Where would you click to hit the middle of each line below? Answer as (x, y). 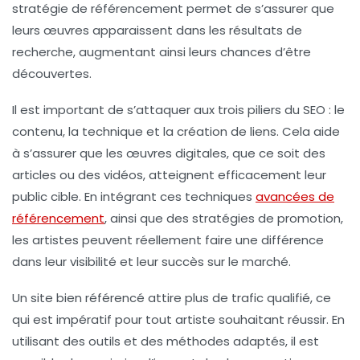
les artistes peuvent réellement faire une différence (168, 240)
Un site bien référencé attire (98, 298)
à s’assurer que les (69, 153)
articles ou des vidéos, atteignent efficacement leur (169, 175)
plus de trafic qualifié (247, 298)
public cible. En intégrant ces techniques (134, 197)
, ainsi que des (148, 219)
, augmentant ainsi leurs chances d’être (192, 52)
